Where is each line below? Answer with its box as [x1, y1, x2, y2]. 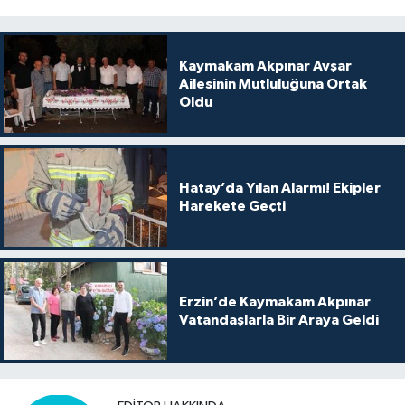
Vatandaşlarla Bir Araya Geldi [178, 312, 379, 327]
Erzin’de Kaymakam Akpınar [178, 294, 371, 309]
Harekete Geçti [178, 199, 286, 214]
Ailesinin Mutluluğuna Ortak [178, 76, 367, 91]
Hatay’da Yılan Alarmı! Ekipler [178, 181, 381, 196]
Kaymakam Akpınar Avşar [178, 58, 352, 73]
